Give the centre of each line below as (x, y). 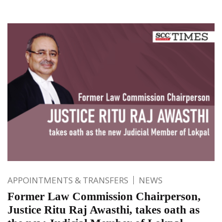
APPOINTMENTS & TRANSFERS (68, 180)
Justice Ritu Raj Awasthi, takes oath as (104, 210)
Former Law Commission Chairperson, (104, 197)
